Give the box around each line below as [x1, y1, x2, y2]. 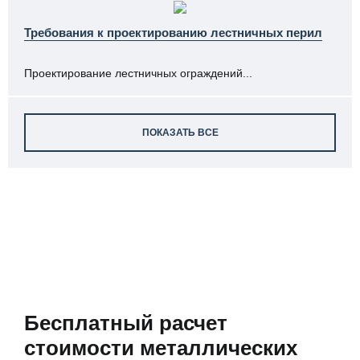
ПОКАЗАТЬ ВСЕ [141, 127, 219, 138]
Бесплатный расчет [24, 311, 227, 335]
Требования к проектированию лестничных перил [24, 26, 322, 39]
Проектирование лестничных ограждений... [24, 67, 252, 80]
